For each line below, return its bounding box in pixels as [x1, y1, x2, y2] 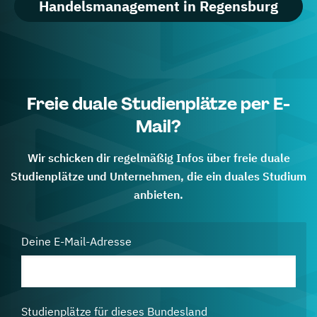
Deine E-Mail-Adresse [21, 234, 132, 248]
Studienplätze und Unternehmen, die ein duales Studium [11, 169, 306, 183]
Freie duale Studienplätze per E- [27, 93, 290, 115]
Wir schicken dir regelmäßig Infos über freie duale [27, 151, 290, 165]
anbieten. [134, 188, 183, 202]
